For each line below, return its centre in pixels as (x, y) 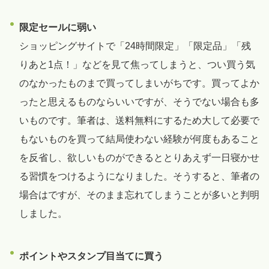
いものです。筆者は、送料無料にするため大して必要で (139, 121)
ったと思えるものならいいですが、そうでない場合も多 (139, 102)
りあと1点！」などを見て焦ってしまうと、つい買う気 (137, 65)
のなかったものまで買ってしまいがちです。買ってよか (139, 83)
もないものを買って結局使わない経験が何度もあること (139, 139)
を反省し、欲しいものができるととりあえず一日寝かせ (139, 158)
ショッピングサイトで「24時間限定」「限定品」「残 (135, 46)
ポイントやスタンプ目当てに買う (91, 256)
